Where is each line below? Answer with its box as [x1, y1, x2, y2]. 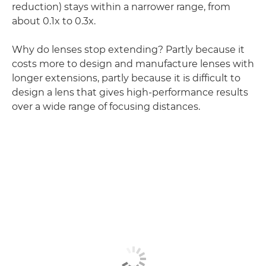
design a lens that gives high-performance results [12, 87, 248, 98]
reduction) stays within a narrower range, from [12, 1, 230, 12]
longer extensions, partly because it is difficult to [12, 72, 240, 84]
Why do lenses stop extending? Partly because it [12, 44, 245, 55]
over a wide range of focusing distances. [12, 101, 200, 112]
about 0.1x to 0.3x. [12, 15, 96, 27]
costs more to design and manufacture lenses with [12, 58, 254, 69]
